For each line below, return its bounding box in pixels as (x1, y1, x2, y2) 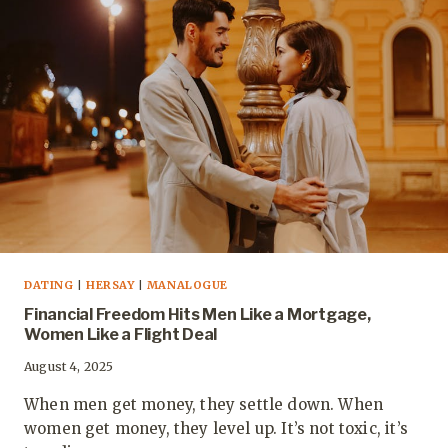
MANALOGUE (146, 278, 228, 293)
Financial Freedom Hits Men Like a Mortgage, (24, 305, 371, 325)
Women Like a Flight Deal (24, 325, 218, 345)
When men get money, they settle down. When (24, 395, 384, 415)
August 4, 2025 (24, 359, 114, 375)
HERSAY (85, 278, 135, 293)
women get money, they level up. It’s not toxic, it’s (24, 419, 408, 439)
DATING (24, 278, 74, 293)
